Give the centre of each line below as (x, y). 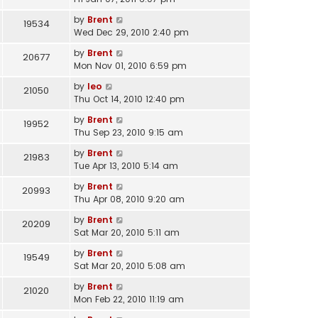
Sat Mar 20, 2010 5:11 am (127, 232)
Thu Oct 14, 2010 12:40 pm (129, 99)
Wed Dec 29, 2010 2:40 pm (131, 32)
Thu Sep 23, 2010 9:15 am (128, 132)
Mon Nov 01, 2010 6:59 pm (130, 65)
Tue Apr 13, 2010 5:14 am (126, 165)
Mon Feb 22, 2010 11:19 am (129, 299)
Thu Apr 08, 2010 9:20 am (129, 199)
